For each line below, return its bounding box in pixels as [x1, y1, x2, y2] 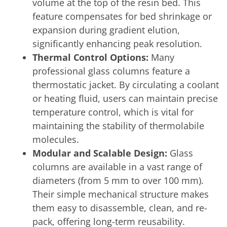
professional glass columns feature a [32, 64, 190, 77]
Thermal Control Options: [32, 51, 148, 63]
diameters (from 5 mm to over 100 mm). [32, 174, 204, 186]
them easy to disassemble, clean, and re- [32, 201, 207, 214]
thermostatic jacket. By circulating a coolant [32, 78, 219, 91]
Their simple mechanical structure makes [32, 187, 209, 200]
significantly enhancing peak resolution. [32, 37, 202, 50]
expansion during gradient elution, [32, 23, 180, 36]
